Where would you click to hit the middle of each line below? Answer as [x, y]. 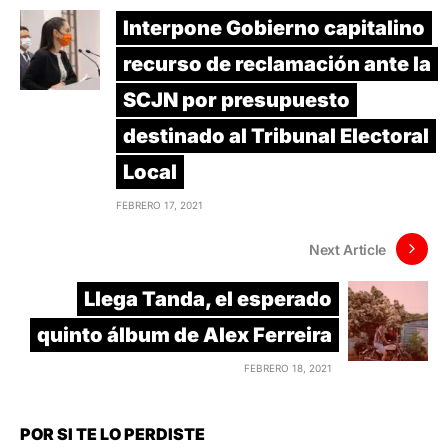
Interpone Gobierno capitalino [274, 28]
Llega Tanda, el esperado [208, 299]
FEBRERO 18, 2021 [288, 368]
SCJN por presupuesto [236, 100]
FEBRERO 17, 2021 [159, 205]
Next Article [347, 249]
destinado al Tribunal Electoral [276, 136]
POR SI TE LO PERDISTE [112, 434]
